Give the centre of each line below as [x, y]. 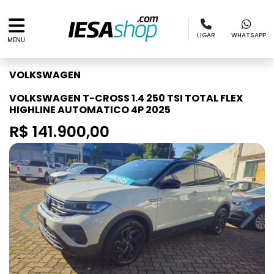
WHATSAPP [249, 35]
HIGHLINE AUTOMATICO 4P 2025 [90, 110]
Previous [47, 221]
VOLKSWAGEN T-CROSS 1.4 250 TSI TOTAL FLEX [126, 98]
